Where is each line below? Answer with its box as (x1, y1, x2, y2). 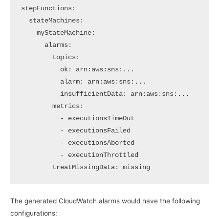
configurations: (10, 209, 58, 217)
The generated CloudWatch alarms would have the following (10, 197, 200, 205)
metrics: (21, 102, 84, 110)
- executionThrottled (21, 151, 138, 159)
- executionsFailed (21, 127, 131, 134)
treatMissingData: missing (21, 163, 150, 171)
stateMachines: (21, 17, 84, 24)
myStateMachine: (21, 29, 95, 37)
